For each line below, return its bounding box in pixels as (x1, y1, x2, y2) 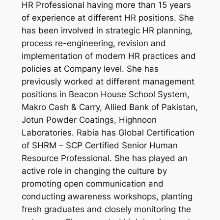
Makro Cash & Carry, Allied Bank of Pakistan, (21, 102, 198, 112)
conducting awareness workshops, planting (21, 192, 192, 202)
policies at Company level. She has (21, 64, 159, 74)
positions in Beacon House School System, (21, 89, 190, 100)
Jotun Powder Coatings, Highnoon (21, 115, 157, 125)
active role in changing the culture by (21, 166, 167, 176)
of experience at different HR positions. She (21, 13, 194, 23)
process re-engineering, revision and (21, 38, 166, 49)
